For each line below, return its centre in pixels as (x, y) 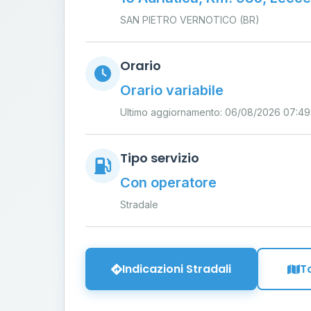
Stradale (139, 204)
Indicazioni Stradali (177, 269)
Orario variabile (172, 90)
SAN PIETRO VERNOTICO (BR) (190, 20)
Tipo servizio (160, 158)
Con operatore (168, 183)
